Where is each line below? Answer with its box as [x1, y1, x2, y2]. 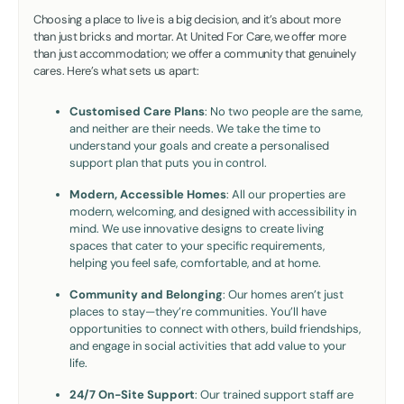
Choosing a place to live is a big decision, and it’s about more [33, 11, 341, 27]
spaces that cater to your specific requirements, [69, 237, 325, 253]
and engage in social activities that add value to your [69, 337, 346, 353]
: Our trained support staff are [195, 386, 353, 402]
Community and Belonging [69, 286, 223, 302]
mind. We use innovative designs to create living [69, 220, 324, 236]
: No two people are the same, [205, 103, 363, 119]
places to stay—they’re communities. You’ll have [69, 303, 326, 319]
